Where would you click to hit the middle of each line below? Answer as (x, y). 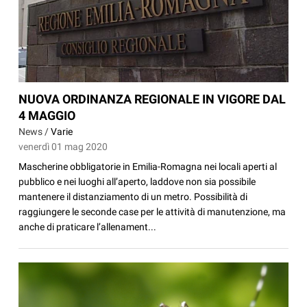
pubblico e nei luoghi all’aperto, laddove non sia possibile (137, 181)
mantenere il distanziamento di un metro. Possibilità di (133, 196)
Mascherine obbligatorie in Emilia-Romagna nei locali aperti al (148, 166)
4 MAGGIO (47, 115)
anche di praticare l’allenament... (88, 226)
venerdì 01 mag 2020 (63, 146)
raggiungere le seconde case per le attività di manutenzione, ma (152, 211)
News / (35, 131)
